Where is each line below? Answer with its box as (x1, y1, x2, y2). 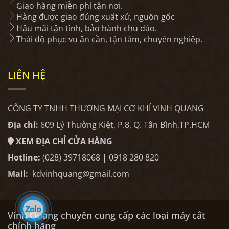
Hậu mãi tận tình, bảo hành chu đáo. (16, 22, 157, 34)
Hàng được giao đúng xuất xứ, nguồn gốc (16, 11, 175, 23)
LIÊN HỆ (8, 68, 45, 82)
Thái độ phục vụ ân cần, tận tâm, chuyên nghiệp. (16, 34, 202, 45)
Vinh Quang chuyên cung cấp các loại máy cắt (8, 209, 205, 222)
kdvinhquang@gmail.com (32, 168, 129, 180)
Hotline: (8, 152, 40, 164)
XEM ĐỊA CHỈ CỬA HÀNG (14, 135, 112, 147)
